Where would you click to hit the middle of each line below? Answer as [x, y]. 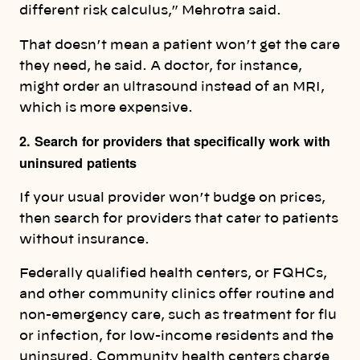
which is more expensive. [106, 107]
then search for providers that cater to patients [179, 219]
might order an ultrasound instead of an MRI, [172, 86]
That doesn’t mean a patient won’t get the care [180, 45]
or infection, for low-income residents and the [176, 336]
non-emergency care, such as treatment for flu [178, 315]
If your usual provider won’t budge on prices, [172, 198]
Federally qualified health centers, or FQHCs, [173, 274]
